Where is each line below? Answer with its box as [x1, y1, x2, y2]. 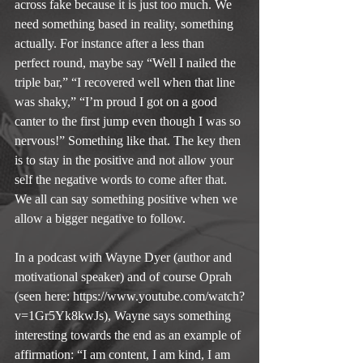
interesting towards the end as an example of [15, 327, 244, 342]
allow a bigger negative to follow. [15, 211, 186, 225]
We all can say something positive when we [15, 191, 241, 206]
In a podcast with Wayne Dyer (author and [15, 250, 235, 264]
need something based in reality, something [15, 16, 237, 31]
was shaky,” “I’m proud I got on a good [15, 94, 220, 109]
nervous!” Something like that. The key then [15, 133, 244, 147]
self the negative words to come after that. [15, 172, 230, 186]
